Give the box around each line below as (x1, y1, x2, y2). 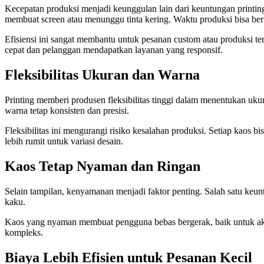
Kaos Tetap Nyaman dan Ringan (5, 159, 200, 174)
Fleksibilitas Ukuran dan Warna (5, 67, 200, 83)
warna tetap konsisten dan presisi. (5, 105, 129, 116)
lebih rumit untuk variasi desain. (5, 136, 123, 147)
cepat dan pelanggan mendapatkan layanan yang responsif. (5, 45, 223, 55)
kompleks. (5, 227, 43, 237)
